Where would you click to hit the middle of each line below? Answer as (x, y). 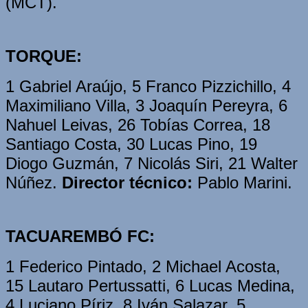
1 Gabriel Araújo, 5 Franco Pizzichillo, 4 (148, 86)
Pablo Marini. (242, 182)
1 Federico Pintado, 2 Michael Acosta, (143, 266)
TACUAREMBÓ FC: (80, 236)
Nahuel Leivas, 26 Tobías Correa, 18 (138, 124)
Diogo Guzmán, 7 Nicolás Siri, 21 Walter (152, 163)
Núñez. (34, 182)
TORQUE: (44, 56)
